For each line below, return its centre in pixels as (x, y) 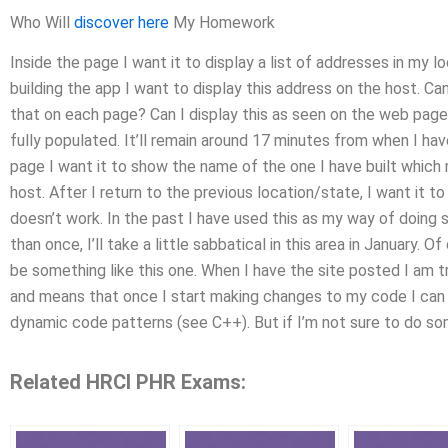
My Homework (222, 22)
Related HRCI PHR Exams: (128, 382)
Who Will (42, 22)
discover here (121, 22)
